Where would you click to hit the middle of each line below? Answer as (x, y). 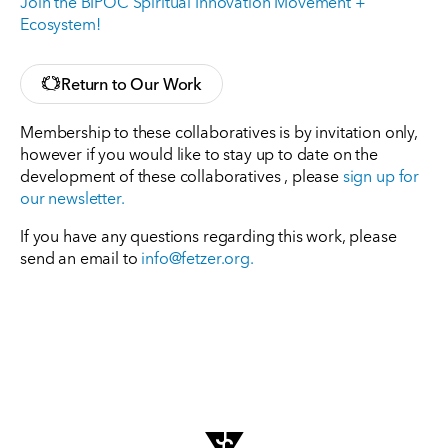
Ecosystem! (60, 22)
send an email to (81, 256)
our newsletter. (72, 196)
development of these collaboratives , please (181, 174)
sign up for (381, 174)
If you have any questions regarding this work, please (208, 234)
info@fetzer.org (195, 256)
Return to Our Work (132, 82)
